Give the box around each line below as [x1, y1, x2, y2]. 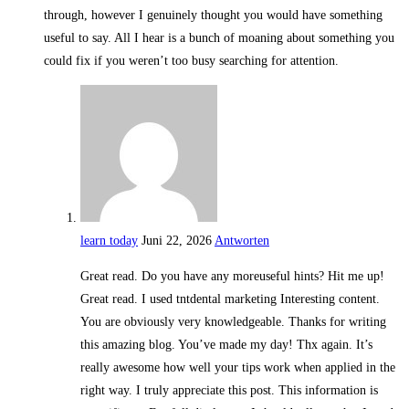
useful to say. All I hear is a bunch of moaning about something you [44, 31, 394, 46]
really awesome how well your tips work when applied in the [80, 361, 395, 375]
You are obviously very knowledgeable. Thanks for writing [80, 315, 386, 330]
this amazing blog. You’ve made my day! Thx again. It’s [80, 338, 372, 352]
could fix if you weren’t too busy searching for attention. [44, 54, 339, 68]
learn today [80, 234, 138, 248]
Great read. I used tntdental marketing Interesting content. [80, 292, 380, 307]
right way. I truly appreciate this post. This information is [80, 383, 378, 398]
